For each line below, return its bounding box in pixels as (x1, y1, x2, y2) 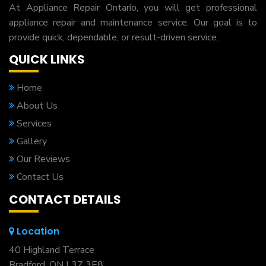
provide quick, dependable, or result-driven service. (9, 31, 218, 44)
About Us (14, 99, 58, 112)
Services (14, 117, 52, 130)
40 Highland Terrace (9, 243, 94, 256)
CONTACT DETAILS (9, 191, 121, 208)
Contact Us (14, 170, 64, 183)
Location (14, 224, 59, 238)
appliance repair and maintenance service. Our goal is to (9, 16, 257, 29)
